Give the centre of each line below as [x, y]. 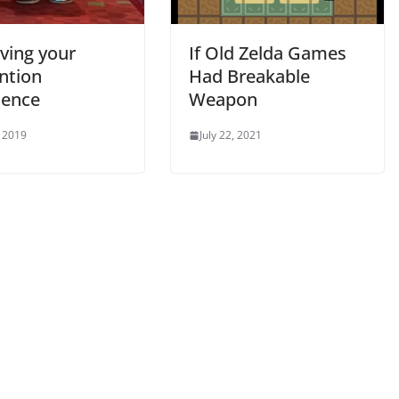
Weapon [223, 100]
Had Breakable [249, 77]
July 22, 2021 [231, 135]
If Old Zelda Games [268, 53]
